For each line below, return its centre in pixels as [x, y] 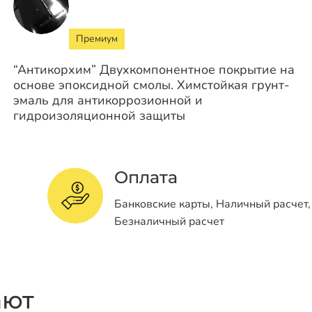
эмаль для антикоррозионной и [108, 100]
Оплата [146, 177]
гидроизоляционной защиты [99, 115]
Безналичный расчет [169, 221]
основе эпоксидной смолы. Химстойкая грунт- [151, 85]
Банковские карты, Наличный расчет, [212, 204]
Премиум [96, 38]
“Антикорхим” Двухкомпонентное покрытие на [154, 69]
